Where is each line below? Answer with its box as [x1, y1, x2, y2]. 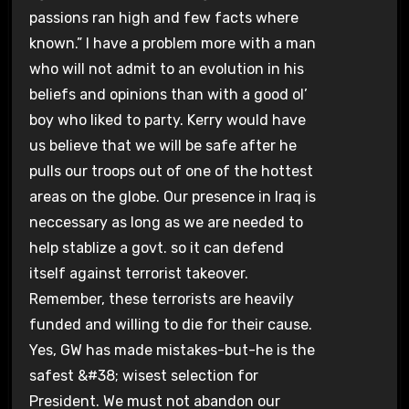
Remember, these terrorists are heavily [28, 289, 294, 308]
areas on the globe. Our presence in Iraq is [28, 187, 316, 205]
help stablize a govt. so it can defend [28, 238, 284, 257]
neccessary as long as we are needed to [28, 213, 303, 231]
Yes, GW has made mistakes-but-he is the [28, 341, 315, 359]
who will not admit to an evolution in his [28, 59, 304, 78]
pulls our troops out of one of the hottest [28, 162, 313, 180]
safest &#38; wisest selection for [28, 366, 258, 384]
